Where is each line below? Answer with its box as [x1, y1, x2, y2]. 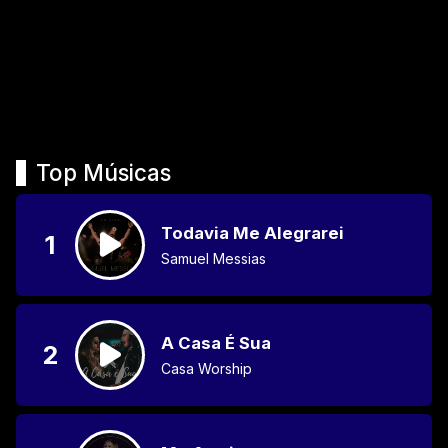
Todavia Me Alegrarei [161, 222, 344, 243]
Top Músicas [36, 158, 171, 186]
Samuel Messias [161, 249, 266, 267]
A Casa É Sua [161, 332, 271, 353]
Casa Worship [161, 359, 252, 377]
